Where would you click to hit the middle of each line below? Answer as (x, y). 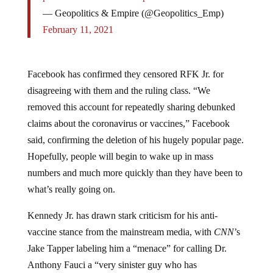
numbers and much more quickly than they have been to (135, 173)
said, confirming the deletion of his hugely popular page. (135, 140)
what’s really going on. (71, 190)
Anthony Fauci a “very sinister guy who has (112, 265)
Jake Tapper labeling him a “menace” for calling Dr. (127, 249)
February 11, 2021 (78, 30)
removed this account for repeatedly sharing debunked (131, 107)
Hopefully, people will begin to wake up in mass (120, 157)
